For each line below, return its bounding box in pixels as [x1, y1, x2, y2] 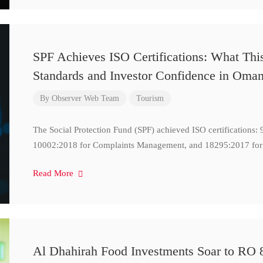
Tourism [136, 94, 164, 103]
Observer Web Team [51, 94, 119, 103]
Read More [32, 168, 76, 178]
